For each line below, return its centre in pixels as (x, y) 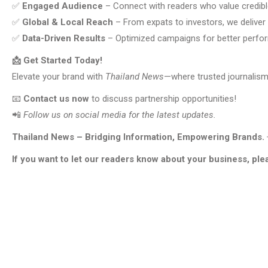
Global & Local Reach (68, 22)
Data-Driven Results (64, 39)
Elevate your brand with (59, 77)
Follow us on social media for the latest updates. (120, 115)
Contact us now (56, 99)
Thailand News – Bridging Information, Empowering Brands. (138, 137)
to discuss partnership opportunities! (163, 99)
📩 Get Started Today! (57, 61)
